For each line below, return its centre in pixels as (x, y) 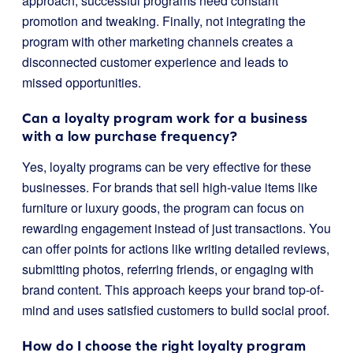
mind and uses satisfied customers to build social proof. (176, 310)
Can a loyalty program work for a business (165, 117)
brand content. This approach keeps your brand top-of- (173, 289)
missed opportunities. (82, 82)
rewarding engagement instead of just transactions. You (176, 228)
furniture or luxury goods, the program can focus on (163, 207)
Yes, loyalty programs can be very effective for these (167, 166)
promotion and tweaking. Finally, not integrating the (164, 20)
